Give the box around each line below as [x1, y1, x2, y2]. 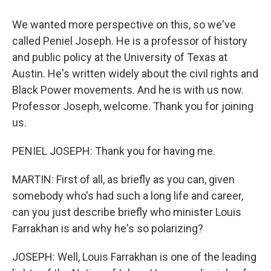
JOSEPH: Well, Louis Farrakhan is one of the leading [12, 250, 256, 263]
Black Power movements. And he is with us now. [12, 83, 244, 96]
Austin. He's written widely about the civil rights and [12, 67, 258, 80]
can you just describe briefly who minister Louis [12, 206, 241, 218]
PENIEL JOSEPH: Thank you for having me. [12, 145, 215, 157]
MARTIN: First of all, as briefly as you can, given [12, 173, 235, 186]
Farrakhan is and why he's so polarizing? [12, 222, 203, 235]
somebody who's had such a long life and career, [12, 189, 243, 202]
